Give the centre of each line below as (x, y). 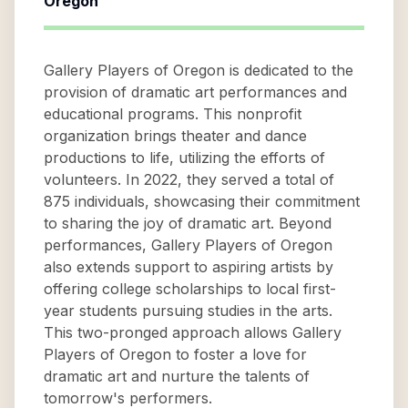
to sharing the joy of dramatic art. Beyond (188, 223)
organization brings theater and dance (175, 136)
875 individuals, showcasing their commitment (202, 201)
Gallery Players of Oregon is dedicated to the (199, 70)
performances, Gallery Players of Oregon (188, 245)
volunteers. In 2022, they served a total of (189, 179)
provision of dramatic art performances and (195, 92)
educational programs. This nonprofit (173, 114)
